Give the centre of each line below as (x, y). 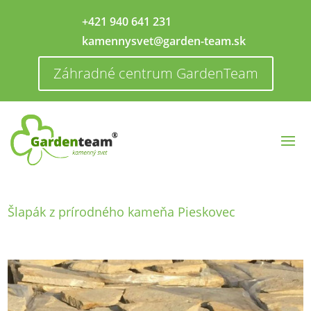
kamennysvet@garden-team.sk (164, 41)
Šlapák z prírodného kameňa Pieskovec (122, 211)
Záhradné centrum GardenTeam (155, 73)
